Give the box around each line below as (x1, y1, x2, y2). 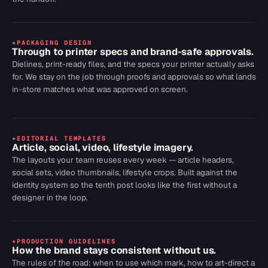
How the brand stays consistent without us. (12, 244, 217, 257)
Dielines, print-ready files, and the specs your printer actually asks (12, 59, 254, 69)
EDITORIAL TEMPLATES (16, 134, 106, 142)
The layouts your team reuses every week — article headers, (12, 154, 234, 165)
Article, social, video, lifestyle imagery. (12, 141, 194, 154)
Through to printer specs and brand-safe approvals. (12, 45, 254, 58)
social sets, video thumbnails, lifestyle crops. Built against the (12, 167, 237, 178)
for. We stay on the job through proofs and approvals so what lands (12, 71, 256, 82)
